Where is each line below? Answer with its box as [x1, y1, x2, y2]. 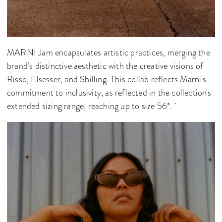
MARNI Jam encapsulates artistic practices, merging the [7, 46, 210, 59]
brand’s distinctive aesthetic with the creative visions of [7, 59, 204, 72]
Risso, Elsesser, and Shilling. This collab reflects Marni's [7, 72, 206, 86]
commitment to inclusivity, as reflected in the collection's [7, 86, 211, 99]
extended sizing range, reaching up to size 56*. [7, 99, 177, 112]
